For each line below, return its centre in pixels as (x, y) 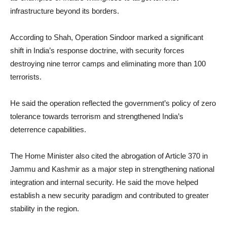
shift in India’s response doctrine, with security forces (97, 51)
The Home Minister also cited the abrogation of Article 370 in (109, 156)
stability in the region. (45, 209)
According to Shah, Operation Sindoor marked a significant (107, 37)
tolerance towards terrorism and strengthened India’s (97, 117)
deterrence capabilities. (48, 130)
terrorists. (26, 77)
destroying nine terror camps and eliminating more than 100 (108, 64)
